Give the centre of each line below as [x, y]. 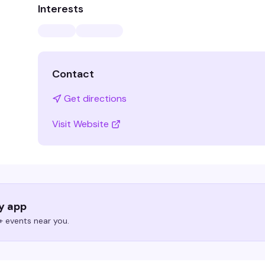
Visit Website [80, 124]
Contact [73, 74]
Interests [61, 9]
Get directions [95, 98]
